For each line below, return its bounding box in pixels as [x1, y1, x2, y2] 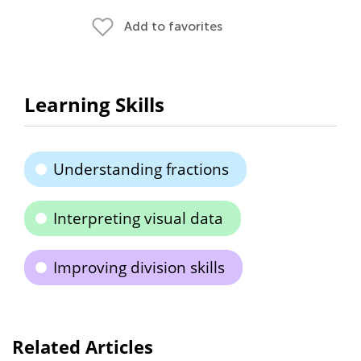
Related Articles [12, 334, 153, 359]
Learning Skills [24, 91, 164, 118]
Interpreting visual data [53, 208, 223, 229]
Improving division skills [53, 257, 225, 278]
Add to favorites [124, 19, 222, 34]
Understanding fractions [53, 159, 229, 180]
